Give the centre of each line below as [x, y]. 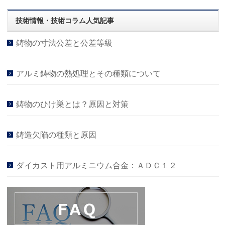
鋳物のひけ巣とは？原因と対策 [73, 104]
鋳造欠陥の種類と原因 [57, 135]
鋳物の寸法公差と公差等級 [65, 43]
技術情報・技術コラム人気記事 [65, 21]
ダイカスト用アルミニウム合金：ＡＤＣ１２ [97, 166]
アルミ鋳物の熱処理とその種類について [89, 74]
